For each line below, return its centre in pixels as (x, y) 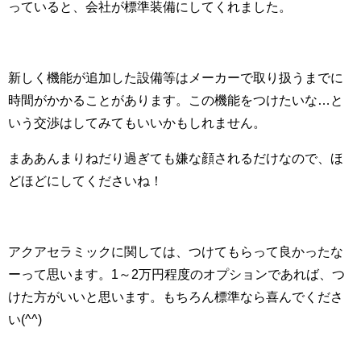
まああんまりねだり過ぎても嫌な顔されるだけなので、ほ (176, 158)
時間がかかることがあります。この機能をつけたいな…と (176, 100)
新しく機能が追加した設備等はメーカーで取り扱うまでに (176, 78)
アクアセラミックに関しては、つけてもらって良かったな (176, 252)
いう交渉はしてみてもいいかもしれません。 (137, 123)
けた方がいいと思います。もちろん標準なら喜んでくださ (176, 297)
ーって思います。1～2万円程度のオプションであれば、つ (176, 274)
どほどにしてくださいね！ (85, 181)
